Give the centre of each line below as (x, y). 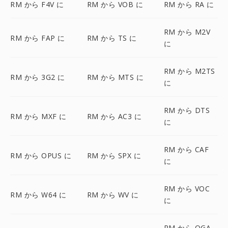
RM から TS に (112, 38)
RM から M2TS (189, 71)
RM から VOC (187, 189)
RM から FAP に (38, 38)
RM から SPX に (114, 155)
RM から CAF (186, 149)
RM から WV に (113, 194)
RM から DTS (187, 110)
